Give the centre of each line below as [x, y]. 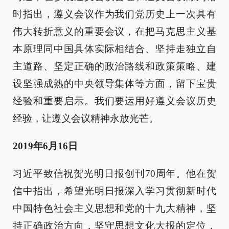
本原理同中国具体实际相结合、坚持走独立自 [114, 49]
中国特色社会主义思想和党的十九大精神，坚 [114, 208]
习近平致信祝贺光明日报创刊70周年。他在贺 [114, 174]
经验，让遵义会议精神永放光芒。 [86, 118]
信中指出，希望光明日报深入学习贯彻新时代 [114, 191]
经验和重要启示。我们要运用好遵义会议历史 [114, 101]
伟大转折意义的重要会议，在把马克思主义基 [114, 31]
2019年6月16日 [45, 146]
